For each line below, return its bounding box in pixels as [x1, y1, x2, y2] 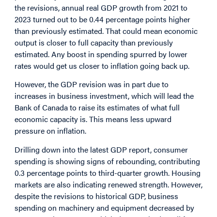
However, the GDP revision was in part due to [15, 78, 169, 90]
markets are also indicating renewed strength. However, [15, 178, 202, 190]
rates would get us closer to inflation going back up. [15, 60, 189, 71]
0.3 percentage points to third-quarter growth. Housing [15, 167, 201, 178]
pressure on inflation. [15, 125, 86, 137]
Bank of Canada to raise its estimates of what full [15, 102, 180, 113]
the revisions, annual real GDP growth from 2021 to [15, 1, 187, 13]
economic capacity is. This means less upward [15, 113, 171, 125]
